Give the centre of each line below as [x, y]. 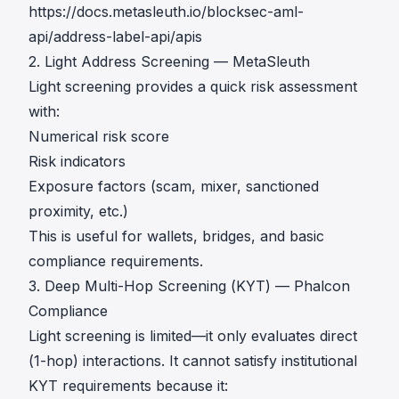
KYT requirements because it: [128, 386]
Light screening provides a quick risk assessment [193, 86]
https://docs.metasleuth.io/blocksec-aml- [166, 12]
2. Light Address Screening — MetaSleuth [169, 61]
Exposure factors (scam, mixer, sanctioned [174, 186]
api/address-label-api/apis [115, 37]
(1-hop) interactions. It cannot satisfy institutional [193, 361]
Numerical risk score [99, 136]
